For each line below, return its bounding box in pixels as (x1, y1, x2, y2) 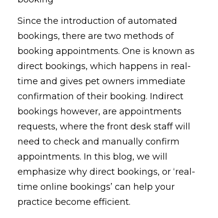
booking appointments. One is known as (18, 46, 195, 57)
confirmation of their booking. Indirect (18, 91, 183, 102)
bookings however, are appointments (18, 106, 182, 117)
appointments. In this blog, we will (18, 151, 167, 163)
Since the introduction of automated (18, 16, 177, 27)
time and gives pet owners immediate (18, 76, 185, 87)
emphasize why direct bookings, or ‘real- (18, 166, 195, 178)
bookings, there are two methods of (18, 31, 174, 42)
